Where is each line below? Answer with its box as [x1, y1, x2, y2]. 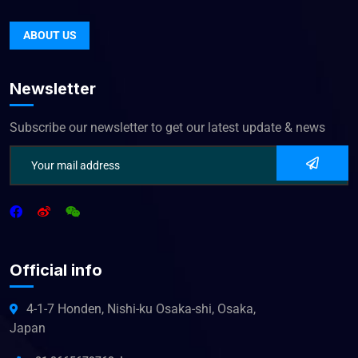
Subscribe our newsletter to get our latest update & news [10, 120, 325, 135]
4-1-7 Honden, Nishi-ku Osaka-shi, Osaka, [26, 301, 256, 316]
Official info [10, 261, 102, 280]
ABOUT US [22, 29, 77, 42]
